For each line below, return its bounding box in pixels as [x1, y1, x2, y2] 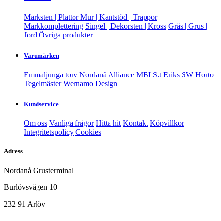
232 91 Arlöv [4, 200, 45, 209]
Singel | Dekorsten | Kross [85, 22, 166, 31]
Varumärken [24, 51, 59, 59]
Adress [4, 147, 23, 155]
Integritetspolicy [24, 128, 74, 137]
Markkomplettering [24, 22, 83, 31]
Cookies [75, 128, 101, 137]
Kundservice [24, 100, 59, 108]
